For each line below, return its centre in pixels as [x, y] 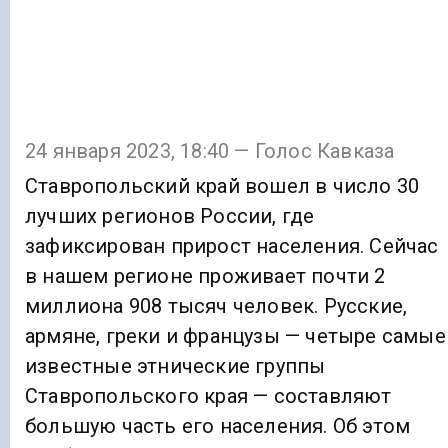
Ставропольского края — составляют [208, 396]
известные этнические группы [175, 366]
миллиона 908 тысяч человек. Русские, [216, 306]
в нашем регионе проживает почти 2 [205, 276]
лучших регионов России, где [170, 216]
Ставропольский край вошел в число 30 [222, 186]
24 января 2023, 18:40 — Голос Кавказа [210, 151]
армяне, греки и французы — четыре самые [235, 336]
